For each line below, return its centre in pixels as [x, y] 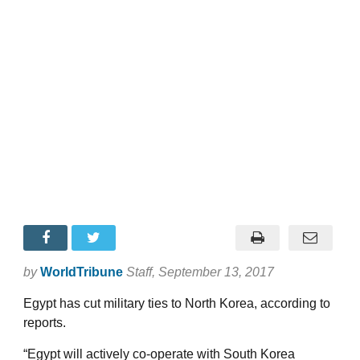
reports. [45, 322]
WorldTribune [82, 272]
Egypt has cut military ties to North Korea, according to [177, 303]
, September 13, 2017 [213, 272]
